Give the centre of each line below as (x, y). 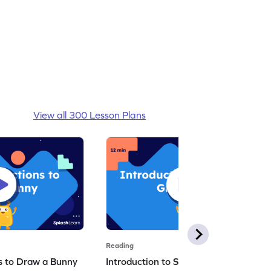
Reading (120, 245)
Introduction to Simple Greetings (177, 261)
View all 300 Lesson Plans (90, 115)
